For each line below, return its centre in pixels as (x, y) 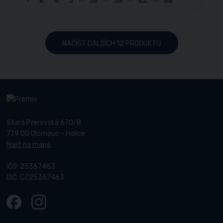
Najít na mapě (29, 144)
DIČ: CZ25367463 (36, 178)
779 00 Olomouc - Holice (46, 133)
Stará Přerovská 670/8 (44, 122)
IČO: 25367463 (31, 167)
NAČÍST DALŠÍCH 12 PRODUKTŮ (111, 43)
